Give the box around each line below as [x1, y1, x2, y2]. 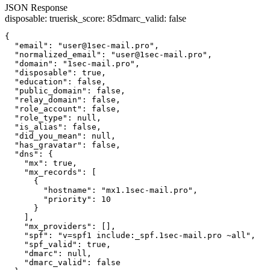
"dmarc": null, [5, 248, 92, 258]
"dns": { [5, 149, 53, 159]
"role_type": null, [5, 113, 101, 122]
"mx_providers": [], [5, 221, 116, 231]
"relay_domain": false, [5, 95, 121, 104]
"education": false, [5, 77, 106, 86]
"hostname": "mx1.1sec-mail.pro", [5, 185, 198, 195]
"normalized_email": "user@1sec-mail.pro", [5, 49, 212, 59]
